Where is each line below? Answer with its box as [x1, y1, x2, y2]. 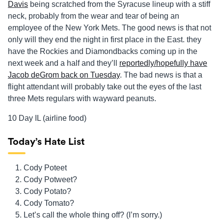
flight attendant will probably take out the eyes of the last [8, 82, 201, 91]
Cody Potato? [24, 187, 71, 196]
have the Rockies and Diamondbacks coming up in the [8, 47, 197, 56]
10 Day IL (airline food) [8, 114, 86, 123]
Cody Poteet [24, 164, 67, 172]
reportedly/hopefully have [119, 59, 207, 68]
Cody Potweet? [24, 175, 77, 184]
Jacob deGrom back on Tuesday [8, 71, 120, 80]
